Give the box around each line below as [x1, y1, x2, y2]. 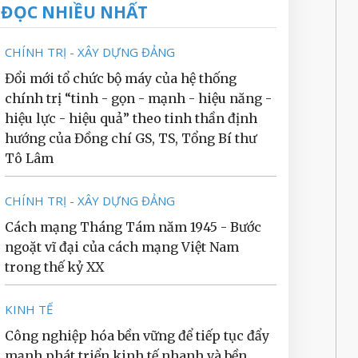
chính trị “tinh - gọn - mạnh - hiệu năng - [5, 90, 272, 106]
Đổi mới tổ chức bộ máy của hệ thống [5, 70, 237, 86]
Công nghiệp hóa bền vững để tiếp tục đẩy [5, 328, 269, 344]
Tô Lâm [5, 150, 54, 166]
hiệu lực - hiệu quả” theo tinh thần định [5, 110, 257, 126]
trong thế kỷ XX [5, 259, 104, 275]
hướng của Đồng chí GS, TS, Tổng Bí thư [5, 130, 257, 146]
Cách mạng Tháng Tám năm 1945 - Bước [5, 219, 261, 235]
